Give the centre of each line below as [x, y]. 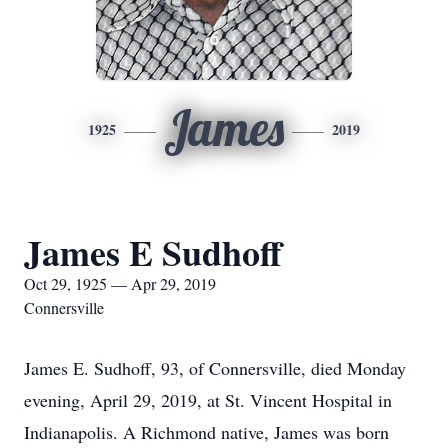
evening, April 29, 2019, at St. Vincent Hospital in [208, 400]
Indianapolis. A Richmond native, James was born [206, 432]
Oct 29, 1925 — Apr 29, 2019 [120, 283]
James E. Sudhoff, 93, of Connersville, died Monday [215, 368]
